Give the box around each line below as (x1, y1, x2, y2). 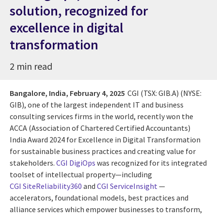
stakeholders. (10, 157, 56, 168)
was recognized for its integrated (95, 157, 207, 168)
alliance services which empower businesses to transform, (10, 204, 202, 214)
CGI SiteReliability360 (10, 181, 82, 191)
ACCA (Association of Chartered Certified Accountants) (10, 123, 190, 133)
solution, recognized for (10, 1, 148, 19)
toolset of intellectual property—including (10, 169, 154, 179)
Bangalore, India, (10, 88, 68, 98)
